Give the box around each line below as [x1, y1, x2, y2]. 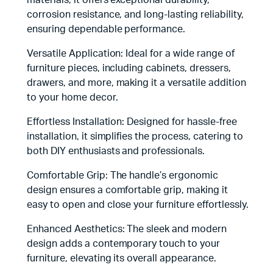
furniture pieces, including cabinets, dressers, [27, 63, 231, 73]
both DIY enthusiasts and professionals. [27, 146, 205, 156]
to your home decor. [27, 93, 118, 102]
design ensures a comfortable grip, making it [27, 185, 228, 195]
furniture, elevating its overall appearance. [27, 253, 216, 263]
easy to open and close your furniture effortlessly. [27, 200, 249, 210]
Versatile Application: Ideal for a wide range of [27, 49, 235, 58]
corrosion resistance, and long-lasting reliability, [27, 10, 244, 19]
